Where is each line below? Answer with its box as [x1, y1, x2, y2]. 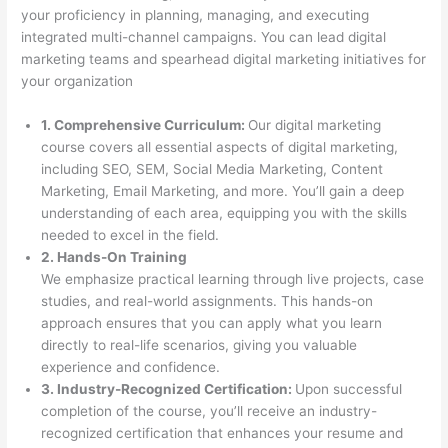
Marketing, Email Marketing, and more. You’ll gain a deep [41, 182, 405, 199]
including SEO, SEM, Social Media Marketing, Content [41, 160, 384, 177]
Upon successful [295, 380, 403, 397]
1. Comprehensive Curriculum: [41, 116, 249, 133]
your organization [21, 73, 134, 89]
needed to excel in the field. [41, 226, 220, 243]
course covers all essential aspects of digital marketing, [41, 138, 399, 155]
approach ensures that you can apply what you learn [41, 314, 383, 331]
